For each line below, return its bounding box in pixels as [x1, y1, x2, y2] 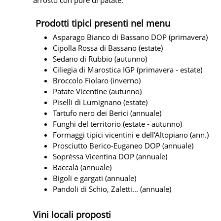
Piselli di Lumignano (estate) [53, 97, 147, 107]
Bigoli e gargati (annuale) [53, 173, 136, 183]
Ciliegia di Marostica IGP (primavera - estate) [53, 64, 202, 74]
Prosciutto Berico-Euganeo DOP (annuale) [53, 140, 193, 150]
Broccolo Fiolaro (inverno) [53, 75, 141, 85]
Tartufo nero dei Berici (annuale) [53, 108, 161, 118]
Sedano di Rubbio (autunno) [53, 53, 147, 64]
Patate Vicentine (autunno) [53, 86, 142, 96]
